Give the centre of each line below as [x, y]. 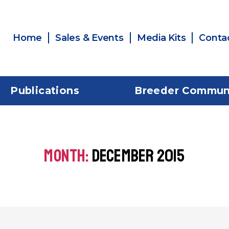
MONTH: [67, 156]
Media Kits [161, 38]
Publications [45, 90]
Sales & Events [89, 38]
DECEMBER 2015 [138, 156]
